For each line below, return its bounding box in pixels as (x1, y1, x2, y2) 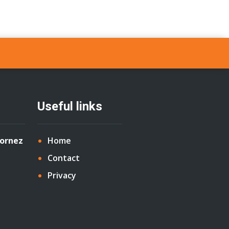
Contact (48, 152, 80, 164)
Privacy (48, 170, 76, 181)
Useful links (37, 99, 102, 113)
